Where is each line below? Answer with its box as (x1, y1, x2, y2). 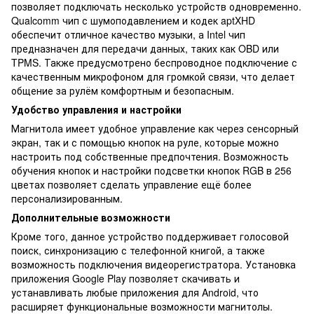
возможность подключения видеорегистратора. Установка (11, 257, 296, 271)
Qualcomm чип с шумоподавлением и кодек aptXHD (11, 13, 255, 27)
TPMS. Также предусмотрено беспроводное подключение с (11, 55, 297, 69)
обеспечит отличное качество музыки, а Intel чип (11, 27, 245, 41)
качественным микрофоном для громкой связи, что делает (11, 69, 295, 83)
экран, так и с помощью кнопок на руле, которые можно (11, 135, 279, 149)
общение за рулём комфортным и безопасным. (11, 83, 234, 97)
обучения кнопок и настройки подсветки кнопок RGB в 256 (11, 163, 292, 177)
